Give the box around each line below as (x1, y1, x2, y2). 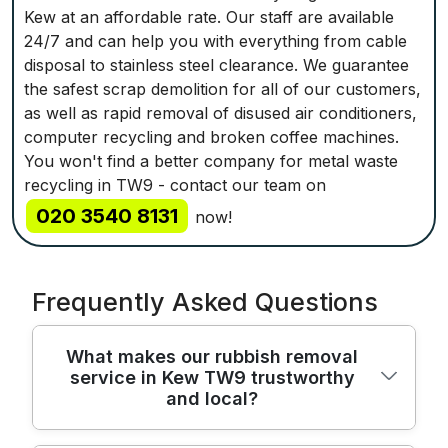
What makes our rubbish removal (66, 345, 358, 367)
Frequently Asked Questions (32, 286, 378, 317)
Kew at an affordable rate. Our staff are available (24, 6, 394, 27)
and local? (166, 387, 258, 409)
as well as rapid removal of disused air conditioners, (24, 102, 417, 123)
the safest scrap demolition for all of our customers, (24, 78, 421, 99)
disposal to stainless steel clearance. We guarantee (24, 54, 409, 75)
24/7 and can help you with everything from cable (24, 30, 407, 51)
